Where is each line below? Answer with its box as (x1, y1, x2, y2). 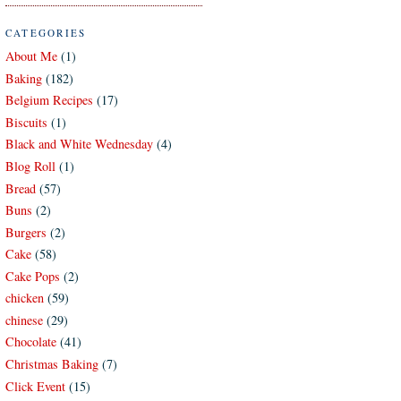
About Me (5, 47, 57, 65)
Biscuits (5, 113, 47, 131)
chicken (5, 289, 44, 307)
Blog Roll (5, 157, 55, 175)
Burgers (5, 223, 47, 241)
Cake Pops (5, 267, 60, 285)
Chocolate (5, 333, 56, 351)
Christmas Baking (5, 355, 98, 373)
